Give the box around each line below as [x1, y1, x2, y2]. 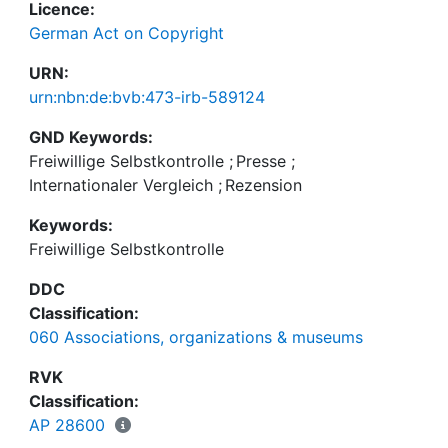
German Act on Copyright [29, 23, 224, 43]
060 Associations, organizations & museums [29, 327, 363, 347]
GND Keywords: [29, 127, 153, 147]
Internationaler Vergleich [29, 175, 213, 195]
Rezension [225, 175, 302, 195]
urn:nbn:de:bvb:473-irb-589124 [29, 87, 265, 107]
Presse [236, 151, 286, 171]
